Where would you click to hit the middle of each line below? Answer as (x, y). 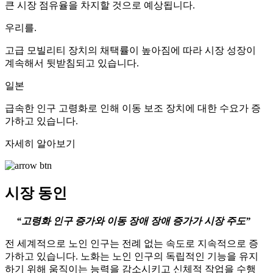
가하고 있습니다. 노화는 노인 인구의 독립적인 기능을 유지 (132, 257)
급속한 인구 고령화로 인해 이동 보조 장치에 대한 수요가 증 (133, 108)
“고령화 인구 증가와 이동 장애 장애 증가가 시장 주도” (133, 221)
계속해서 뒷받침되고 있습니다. (72, 63)
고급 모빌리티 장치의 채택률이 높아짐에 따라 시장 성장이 (130, 51)
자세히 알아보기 (40, 144)
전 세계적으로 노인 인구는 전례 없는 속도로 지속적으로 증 (132, 244)
